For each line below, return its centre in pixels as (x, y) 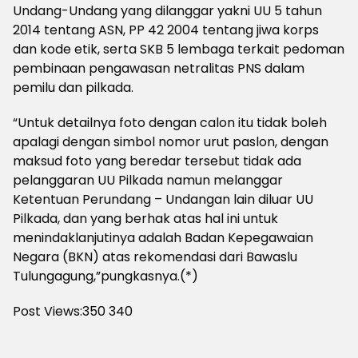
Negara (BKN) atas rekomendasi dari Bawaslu (155, 257)
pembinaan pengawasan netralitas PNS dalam (159, 68)
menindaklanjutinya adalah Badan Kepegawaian (163, 238)
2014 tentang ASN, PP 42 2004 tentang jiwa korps (166, 30)
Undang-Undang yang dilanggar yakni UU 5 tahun (167, 11)
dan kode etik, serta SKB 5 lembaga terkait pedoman (179, 49)
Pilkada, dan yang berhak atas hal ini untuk (145, 219)
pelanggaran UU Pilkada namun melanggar (148, 180)
